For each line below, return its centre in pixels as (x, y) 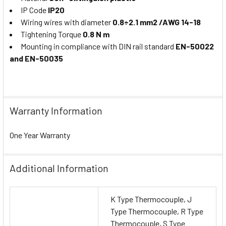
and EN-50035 (36, 58)
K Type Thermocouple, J (151, 199)
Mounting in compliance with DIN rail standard (97, 46)
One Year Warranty (40, 135)
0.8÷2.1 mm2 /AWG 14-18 (157, 22)
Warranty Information (56, 111)
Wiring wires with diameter (67, 22)
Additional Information (59, 168)
